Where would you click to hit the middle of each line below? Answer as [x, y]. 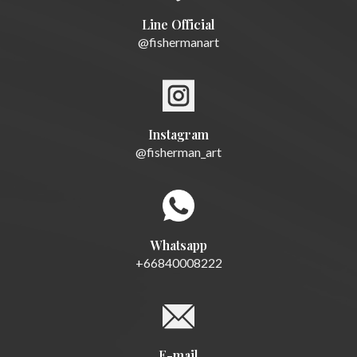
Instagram [178, 135]
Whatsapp [178, 245]
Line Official [178, 25]
